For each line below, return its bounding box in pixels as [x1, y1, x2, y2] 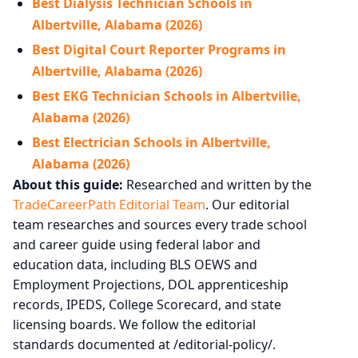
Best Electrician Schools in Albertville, [32, 133, 271, 151]
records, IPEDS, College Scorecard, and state [13, 295, 281, 313]
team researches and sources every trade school [13, 215, 307, 233]
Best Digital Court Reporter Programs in [32, 40, 286, 58]
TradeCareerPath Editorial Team [13, 195, 205, 213]
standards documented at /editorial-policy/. [13, 335, 276, 353]
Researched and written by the [123, 175, 312, 193]
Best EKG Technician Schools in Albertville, [32, 86, 301, 105]
